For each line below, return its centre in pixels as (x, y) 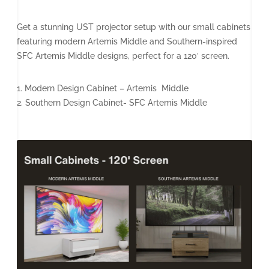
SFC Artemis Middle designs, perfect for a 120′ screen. (123, 56)
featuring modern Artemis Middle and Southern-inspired (127, 42)
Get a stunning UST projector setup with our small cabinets (134, 27)
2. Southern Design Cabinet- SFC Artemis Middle (112, 103)
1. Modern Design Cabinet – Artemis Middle (103, 89)
